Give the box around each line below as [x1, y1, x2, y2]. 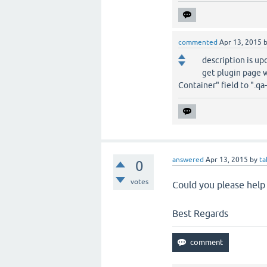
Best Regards [172, 208, 229, 219]
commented [178, 38, 218, 46]
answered [172, 156, 204, 164]
